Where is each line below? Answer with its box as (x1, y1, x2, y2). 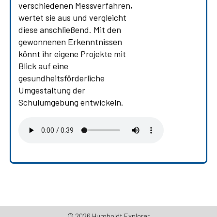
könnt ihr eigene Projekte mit (18, 48, 126, 60)
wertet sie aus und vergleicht (18, 12, 126, 23)
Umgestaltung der (18, 85, 85, 96)
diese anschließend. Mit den (18, 24, 121, 35)
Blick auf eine (18, 61, 68, 72)
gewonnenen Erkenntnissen (18, 36, 122, 47)
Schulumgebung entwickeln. (18, 97, 124, 108)
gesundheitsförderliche (18, 73, 105, 84)
